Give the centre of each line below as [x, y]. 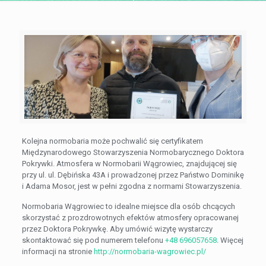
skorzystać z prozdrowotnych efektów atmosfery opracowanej [130, 217]
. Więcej [230, 240]
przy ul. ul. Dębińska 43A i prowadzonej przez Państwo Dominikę [133, 175]
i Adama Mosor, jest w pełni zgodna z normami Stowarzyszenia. [132, 186]
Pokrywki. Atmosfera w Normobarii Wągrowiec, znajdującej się [129, 163]
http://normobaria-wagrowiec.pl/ [150, 251]
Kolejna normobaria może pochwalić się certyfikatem [112, 141]
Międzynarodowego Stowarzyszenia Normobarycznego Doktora [133, 152]
